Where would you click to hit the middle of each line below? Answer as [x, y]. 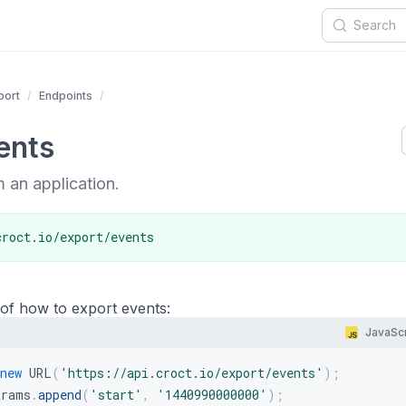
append [60, 395]
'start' [116, 395]
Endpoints [66, 96]
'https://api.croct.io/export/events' [192, 373]
